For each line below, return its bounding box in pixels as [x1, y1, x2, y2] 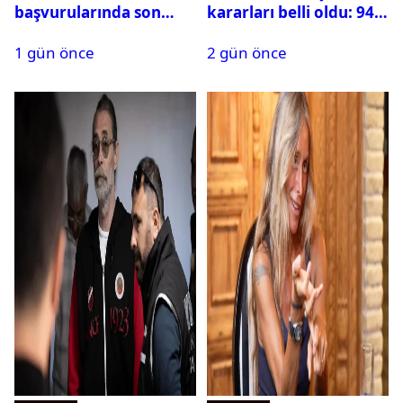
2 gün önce [207, 42, 287, 64]
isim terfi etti [207, 22, 305, 43]
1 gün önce [14, 42, 94, 64]
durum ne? [14, 22, 96, 43]
